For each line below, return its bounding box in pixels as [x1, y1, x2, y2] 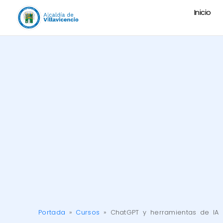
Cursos [76, 208, 100, 217]
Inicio [194, 7, 211, 17]
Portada [38, 208, 66, 217]
